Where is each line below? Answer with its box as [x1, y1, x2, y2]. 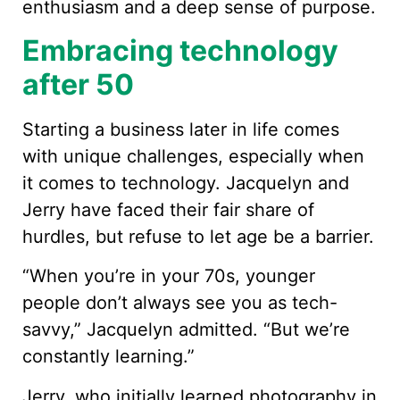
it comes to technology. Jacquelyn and [22, 171, 349, 194]
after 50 [22, 66, 134, 102]
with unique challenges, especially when [22, 145, 364, 167]
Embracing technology [22, 32, 338, 68]
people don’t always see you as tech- [22, 292, 337, 314]
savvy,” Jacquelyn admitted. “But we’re [22, 319, 350, 341]
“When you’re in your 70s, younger [22, 265, 315, 287]
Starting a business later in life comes [22, 118, 339, 140]
